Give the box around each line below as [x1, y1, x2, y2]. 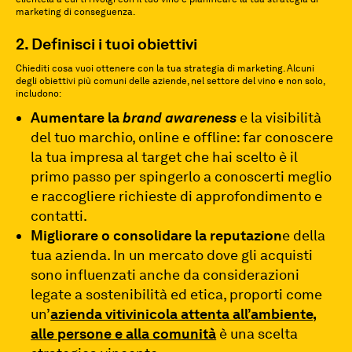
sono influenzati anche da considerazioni [31, 266, 300, 283]
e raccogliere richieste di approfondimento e [31, 188, 323, 204]
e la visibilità [240, 109, 322, 126]
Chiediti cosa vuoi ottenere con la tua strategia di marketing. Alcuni [16, 63, 314, 74]
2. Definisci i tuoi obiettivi [16, 35, 197, 53]
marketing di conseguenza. [16, 6, 135, 17]
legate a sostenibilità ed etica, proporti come [31, 286, 323, 302]
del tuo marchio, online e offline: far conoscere [31, 129, 334, 145]
